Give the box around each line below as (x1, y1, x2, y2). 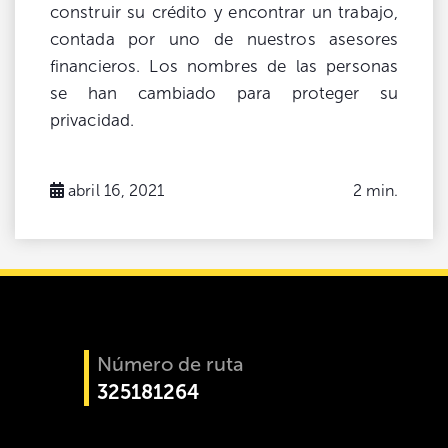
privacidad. (50, 110, 134, 130)
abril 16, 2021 (68, 181, 165, 199)
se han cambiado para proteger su (50, 83, 398, 103)
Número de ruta (97, 352, 244, 375)
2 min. (352, 181, 398, 199)
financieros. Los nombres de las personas (50, 56, 398, 76)
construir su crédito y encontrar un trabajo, (50, 2, 398, 22)
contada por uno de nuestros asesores (50, 29, 398, 49)
